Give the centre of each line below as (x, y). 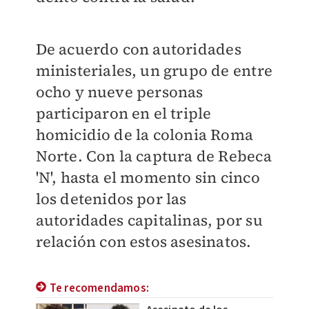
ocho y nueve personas (119, 92)
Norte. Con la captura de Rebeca (153, 156)
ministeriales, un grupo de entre (154, 71)
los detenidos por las (111, 199)
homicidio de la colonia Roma (144, 135)
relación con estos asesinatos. (143, 242)
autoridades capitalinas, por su (149, 220)
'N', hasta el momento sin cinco (148, 178)
